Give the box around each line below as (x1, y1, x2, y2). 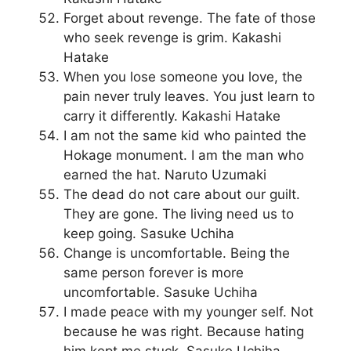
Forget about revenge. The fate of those (63, 10, 316, 27)
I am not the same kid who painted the (63, 128, 306, 144)
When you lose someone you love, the (63, 69, 302, 85)
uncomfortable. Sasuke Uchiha (63, 284, 258, 301)
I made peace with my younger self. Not (63, 304, 313, 320)
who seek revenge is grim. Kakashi (63, 30, 281, 46)
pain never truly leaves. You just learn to (63, 89, 315, 105)
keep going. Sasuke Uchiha (63, 226, 234, 242)
